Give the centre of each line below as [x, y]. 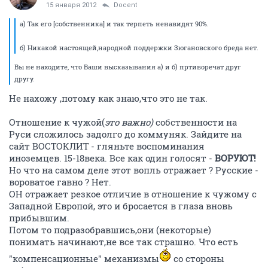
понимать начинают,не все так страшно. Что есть [124, 241]
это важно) [129, 122]
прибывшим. [39, 217]
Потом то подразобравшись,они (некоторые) [110, 229]
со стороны [198, 258]
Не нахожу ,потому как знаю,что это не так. [108, 98]
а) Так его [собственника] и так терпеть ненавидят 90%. [114, 23]
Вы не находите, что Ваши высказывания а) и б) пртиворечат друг [128, 66]
